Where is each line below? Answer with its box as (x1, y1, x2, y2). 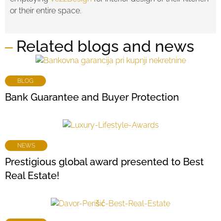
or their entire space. (10, 5, 81, 15)
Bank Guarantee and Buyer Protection (5, 91, 179, 104)
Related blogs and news (16, 37, 194, 56)
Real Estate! (5, 170, 59, 182)
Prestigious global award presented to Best (5, 156, 204, 168)
